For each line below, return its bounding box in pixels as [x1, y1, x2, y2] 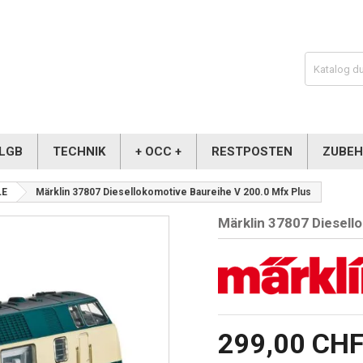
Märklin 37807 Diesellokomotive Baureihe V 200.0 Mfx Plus [36, 186, 311, 198]
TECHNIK [53, 144, 105, 159]
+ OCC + [135, 144, 181, 159]
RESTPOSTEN [211, 144, 293, 159]
